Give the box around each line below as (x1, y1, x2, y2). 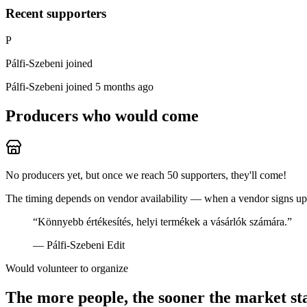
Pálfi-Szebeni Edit (47, 238, 125, 251)
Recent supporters (5, 6, 106, 21)
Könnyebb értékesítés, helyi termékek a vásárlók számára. (38, 215, 287, 228)
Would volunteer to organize (5, 262, 128, 274)
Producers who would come (5, 106, 199, 125)
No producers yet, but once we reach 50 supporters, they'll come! (5, 169, 286, 181)
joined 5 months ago (66, 80, 153, 93)
